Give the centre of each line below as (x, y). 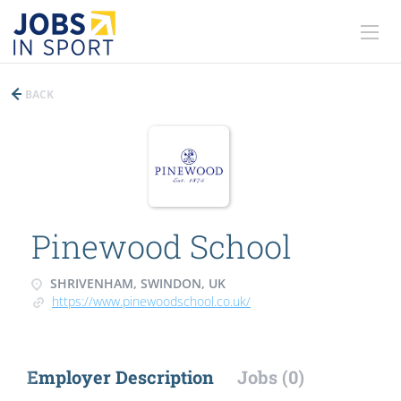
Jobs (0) (271, 377)
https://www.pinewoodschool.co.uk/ (151, 301)
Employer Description (120, 377)
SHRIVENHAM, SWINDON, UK (136, 283)
